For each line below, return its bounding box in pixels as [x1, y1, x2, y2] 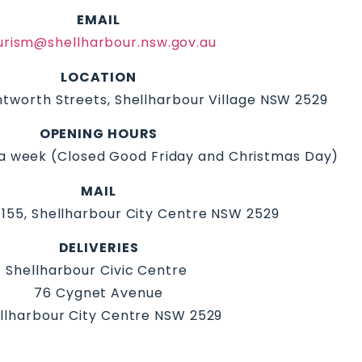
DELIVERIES [58, 238, 139, 257]
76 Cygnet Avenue [34, 283, 163, 302]
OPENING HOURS [39, 124, 158, 144]
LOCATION [60, 67, 137, 86]
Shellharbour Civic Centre [6, 260, 192, 280]
